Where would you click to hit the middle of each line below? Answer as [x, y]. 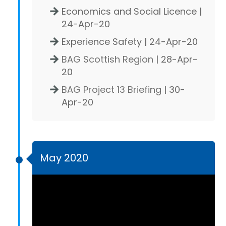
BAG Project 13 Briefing [111, 89]
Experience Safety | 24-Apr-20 [130, 41]
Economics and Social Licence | [132, 11]
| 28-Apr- [176, 59]
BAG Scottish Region [107, 59]
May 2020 [64, 158]
